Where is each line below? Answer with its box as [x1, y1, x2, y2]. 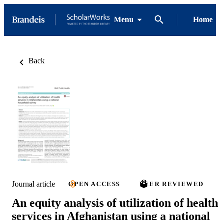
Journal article [12, 179, 55, 188]
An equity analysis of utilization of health [12, 196, 218, 210]
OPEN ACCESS [68, 180, 120, 188]
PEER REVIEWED [139, 180, 204, 188]
